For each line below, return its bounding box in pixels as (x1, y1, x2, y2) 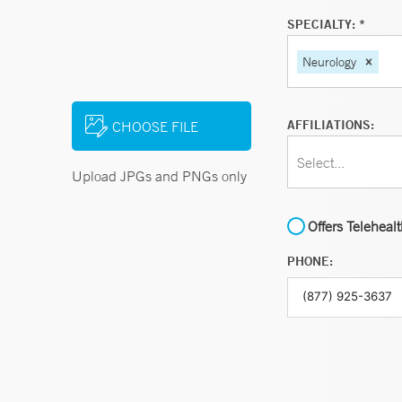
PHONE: (287, 253, 333, 269)
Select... (297, 153, 345, 171)
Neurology (302, 53, 356, 70)
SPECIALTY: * (287, 16, 365, 32)
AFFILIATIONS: (287, 117, 374, 133)
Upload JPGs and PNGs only (72, 167, 247, 185)
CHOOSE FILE (112, 117, 198, 135)
